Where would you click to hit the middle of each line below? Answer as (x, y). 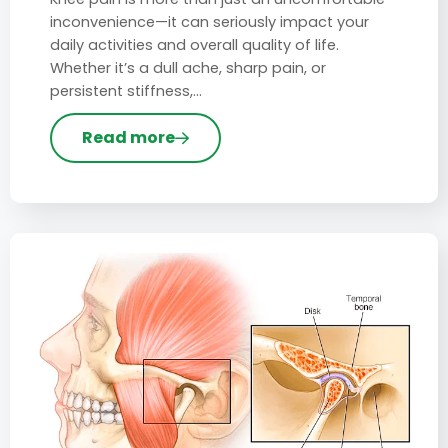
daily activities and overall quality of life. (194, 45)
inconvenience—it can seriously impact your (209, 22)
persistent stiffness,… (126, 91)
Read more (128, 138)
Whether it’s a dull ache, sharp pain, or (188, 68)
